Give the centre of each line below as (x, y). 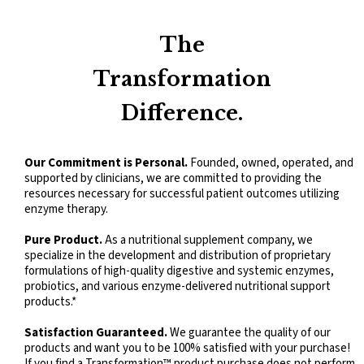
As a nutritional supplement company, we (209, 240)
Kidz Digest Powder (174, 39)
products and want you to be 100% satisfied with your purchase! (187, 348)
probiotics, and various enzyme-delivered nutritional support (178, 286)
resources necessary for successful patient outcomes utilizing (182, 193)
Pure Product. (63, 240)
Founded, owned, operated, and (271, 162)
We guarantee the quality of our (250, 332)
